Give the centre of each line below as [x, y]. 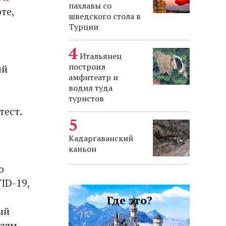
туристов [86, 98]
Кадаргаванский [101, 138]
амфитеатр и [93, 77]
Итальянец [101, 56]
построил [87, 67]
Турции [83, 27]
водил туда [91, 88]
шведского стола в [105, 16]
